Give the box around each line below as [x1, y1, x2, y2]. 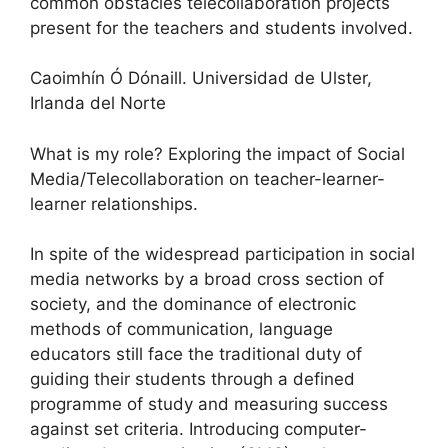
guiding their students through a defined [30, 369, 355, 389]
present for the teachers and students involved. [30, 17, 413, 38]
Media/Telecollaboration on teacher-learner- [30, 168, 385, 189]
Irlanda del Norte [30, 93, 166, 113]
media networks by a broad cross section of [30, 269, 384, 289]
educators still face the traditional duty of [30, 344, 362, 364]
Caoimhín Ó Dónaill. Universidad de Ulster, [30, 68, 372, 88]
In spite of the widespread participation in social [30, 244, 415, 264]
